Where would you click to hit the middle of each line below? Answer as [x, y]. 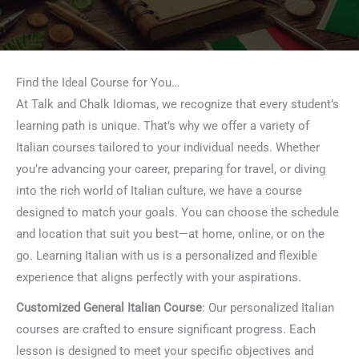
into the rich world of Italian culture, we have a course [159, 190]
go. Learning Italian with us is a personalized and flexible [167, 255]
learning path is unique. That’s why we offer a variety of [163, 125]
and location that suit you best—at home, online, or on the [170, 234]
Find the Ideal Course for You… [98, 82]
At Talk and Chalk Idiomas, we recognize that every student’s [177, 104]
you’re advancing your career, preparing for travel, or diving [171, 169]
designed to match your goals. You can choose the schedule [177, 212]
